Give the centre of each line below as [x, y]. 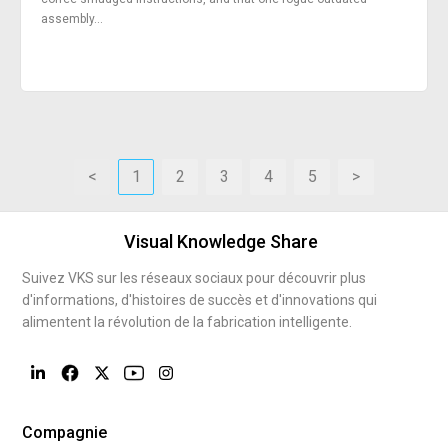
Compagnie [65, 433]
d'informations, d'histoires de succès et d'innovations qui [200, 300]
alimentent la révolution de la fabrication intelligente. [187, 322]
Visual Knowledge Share [221, 242]
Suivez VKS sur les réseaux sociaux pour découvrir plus [194, 278]
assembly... [72, 19]
